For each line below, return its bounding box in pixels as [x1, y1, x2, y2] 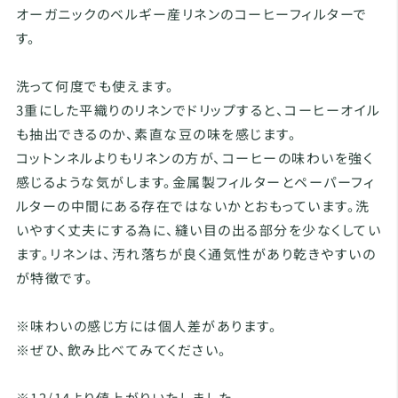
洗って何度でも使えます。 [15, 76, 175, 95]
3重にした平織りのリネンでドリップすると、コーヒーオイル [15, 100, 381, 119]
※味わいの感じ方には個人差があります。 [15, 316, 278, 335]
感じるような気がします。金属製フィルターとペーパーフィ [15, 172, 376, 191]
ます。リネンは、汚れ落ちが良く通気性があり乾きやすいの [15, 244, 377, 263]
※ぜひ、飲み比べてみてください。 [15, 340, 227, 359]
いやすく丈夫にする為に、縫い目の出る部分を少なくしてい [15, 220, 382, 239]
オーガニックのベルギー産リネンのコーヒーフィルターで [15, 4, 368, 23]
